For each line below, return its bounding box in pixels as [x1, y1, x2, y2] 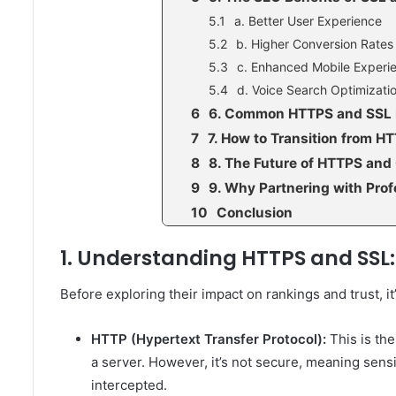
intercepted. [91, 376, 167, 393]
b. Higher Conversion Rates [236, 36, 393, 52]
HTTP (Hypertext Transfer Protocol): [91, 330, 326, 347]
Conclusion [217, 204, 293, 222]
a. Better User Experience [234, 13, 382, 29]
